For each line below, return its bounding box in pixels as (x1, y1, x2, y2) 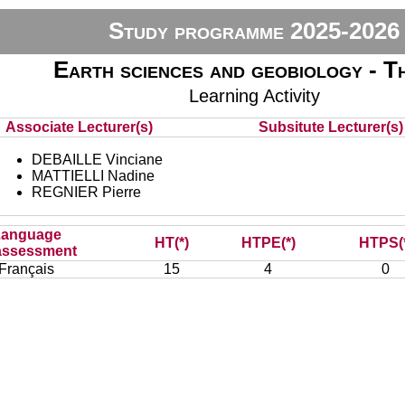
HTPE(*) (240, 235, 296, 250)
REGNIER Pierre (31, 184, 141, 200)
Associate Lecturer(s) (5, 119, 153, 135)
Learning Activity (188, 86, 320, 106)
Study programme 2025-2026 (108, 17, 400, 44)
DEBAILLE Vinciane (31, 152, 163, 167)
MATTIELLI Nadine (31, 168, 155, 184)
